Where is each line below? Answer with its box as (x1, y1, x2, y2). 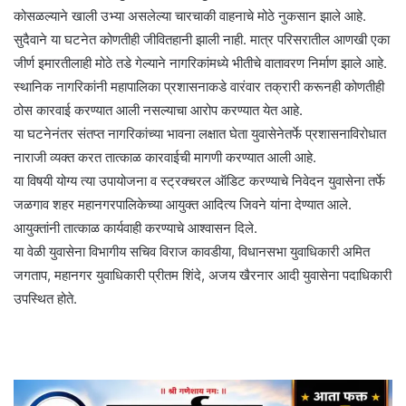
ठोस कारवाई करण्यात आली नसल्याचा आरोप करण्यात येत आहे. (14, 101, 303, 119)
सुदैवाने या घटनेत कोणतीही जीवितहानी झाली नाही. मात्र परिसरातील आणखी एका (14, 30, 390, 48)
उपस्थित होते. (14, 289, 77, 307)
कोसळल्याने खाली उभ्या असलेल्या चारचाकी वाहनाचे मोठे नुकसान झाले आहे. (14, 6, 366, 24)
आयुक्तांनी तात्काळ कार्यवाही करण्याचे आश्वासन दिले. (14, 218, 257, 237)
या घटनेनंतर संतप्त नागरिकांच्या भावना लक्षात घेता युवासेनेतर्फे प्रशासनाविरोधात (14, 124, 386, 142)
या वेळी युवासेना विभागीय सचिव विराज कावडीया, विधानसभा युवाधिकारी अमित (14, 242, 370, 260)
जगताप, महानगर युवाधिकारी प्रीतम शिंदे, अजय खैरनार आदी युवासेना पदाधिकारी (14, 266, 391, 284)
